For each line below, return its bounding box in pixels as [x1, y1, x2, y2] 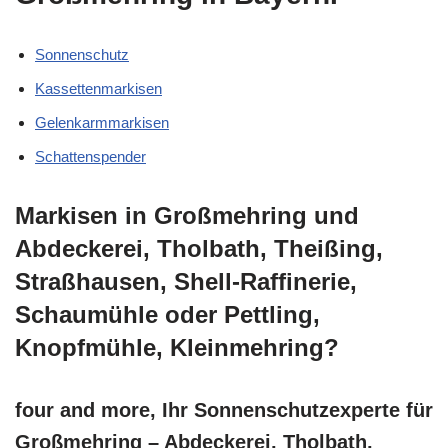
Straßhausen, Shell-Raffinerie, [15, 268, 357, 295]
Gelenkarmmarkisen [35, 114, 169, 131]
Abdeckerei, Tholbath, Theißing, [15, 235, 383, 262]
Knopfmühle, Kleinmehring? [15, 334, 339, 361]
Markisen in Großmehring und [15, 202, 359, 229]
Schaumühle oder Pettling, [15, 301, 320, 328]
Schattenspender [35, 148, 146, 165]
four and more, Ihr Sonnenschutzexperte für [15, 399, 433, 421]
